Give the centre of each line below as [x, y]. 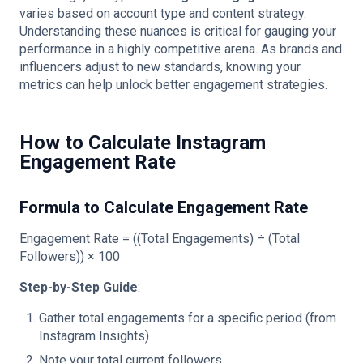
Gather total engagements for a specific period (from [188, 318]
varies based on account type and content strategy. [163, 13]
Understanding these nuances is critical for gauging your [178, 31]
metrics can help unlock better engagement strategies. [173, 85]
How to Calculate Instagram [143, 143]
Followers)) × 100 [70, 256]
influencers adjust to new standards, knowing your [160, 67]
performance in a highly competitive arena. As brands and [181, 49]
